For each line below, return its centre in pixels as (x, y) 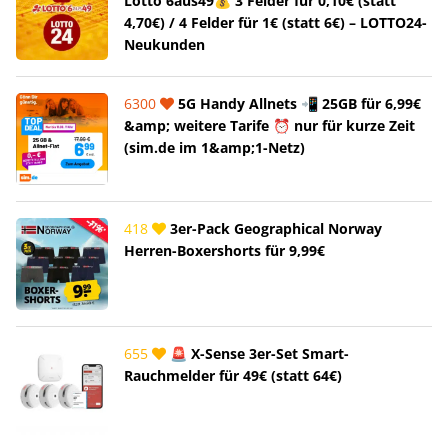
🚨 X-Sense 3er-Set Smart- (257, 353)
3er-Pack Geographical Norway (274, 228)
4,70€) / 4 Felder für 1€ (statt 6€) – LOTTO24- (275, 22)
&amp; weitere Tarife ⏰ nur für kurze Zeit (269, 125)
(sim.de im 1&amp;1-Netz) (214, 147)
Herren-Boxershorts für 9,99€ (224, 250)
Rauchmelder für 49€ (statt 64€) (233, 375)
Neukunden (164, 44)
